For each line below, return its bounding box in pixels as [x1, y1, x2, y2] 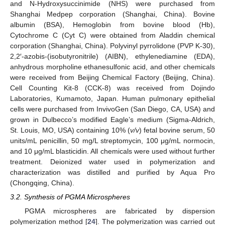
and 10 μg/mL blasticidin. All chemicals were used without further [10, 147, 215, 156]
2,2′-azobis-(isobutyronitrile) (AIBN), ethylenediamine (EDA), [10, 52, 215, 61]
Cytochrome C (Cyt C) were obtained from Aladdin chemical [10, 31, 215, 40]
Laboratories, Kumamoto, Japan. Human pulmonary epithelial [10, 94, 215, 103]
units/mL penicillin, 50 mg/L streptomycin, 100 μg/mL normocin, [10, 137, 215, 145]
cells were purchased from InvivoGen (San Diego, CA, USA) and [10, 105, 215, 114]
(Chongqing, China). [10, 179, 74, 187]
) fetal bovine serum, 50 [139, 126, 215, 135]
